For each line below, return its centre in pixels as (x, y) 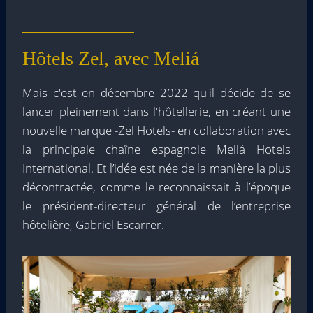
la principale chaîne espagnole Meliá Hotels (156, 149)
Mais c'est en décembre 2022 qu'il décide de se (156, 93)
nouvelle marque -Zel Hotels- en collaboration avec (156, 130)
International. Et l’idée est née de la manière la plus (156, 168)
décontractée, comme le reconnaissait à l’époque (156, 187)
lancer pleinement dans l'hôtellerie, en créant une (156, 111)
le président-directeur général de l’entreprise (156, 206)
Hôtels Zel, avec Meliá (111, 58)
